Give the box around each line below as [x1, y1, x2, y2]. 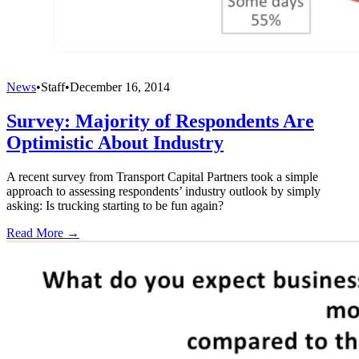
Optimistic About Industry [6, 131, 224, 153]
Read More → [6, 225, 79, 240]
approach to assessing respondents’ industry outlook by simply [6, 184, 321, 198]
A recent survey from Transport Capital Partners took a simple [6, 169, 318, 184]
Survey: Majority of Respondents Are [6, 110, 314, 131]
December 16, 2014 [70, 79, 170, 94]
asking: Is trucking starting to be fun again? [6, 198, 224, 212]
